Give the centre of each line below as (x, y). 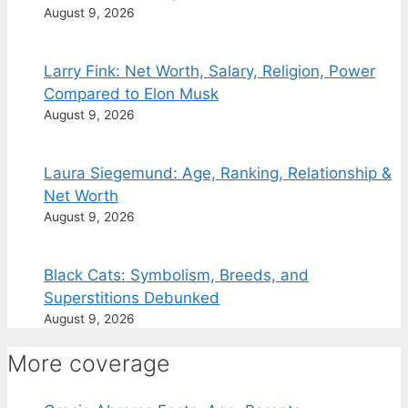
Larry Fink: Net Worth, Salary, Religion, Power (209, 71)
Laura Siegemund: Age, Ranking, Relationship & (218, 173)
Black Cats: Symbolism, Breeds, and (176, 275)
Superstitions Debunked (132, 298)
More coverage (89, 364)
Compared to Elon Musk (131, 94)
